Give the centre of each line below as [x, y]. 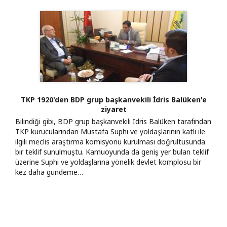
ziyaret [113, 109]
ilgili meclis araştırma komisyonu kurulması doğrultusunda [110, 141]
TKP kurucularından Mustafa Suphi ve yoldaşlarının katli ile [110, 131]
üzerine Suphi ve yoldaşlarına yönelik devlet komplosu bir [108, 162]
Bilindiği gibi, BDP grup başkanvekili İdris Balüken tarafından [113, 121]
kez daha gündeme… [49, 172]
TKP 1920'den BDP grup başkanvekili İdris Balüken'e [113, 99]
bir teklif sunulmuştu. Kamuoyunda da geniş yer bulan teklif [112, 152]
